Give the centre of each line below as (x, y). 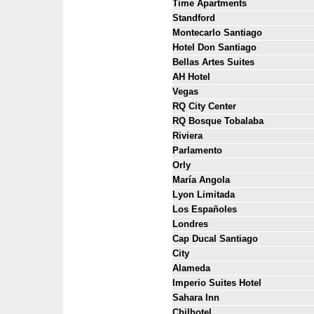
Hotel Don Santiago (214, 47)
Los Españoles (205, 209)
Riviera (187, 136)
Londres (190, 224)
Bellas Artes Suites (213, 62)
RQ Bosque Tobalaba (218, 121)
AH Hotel (191, 77)
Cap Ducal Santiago (215, 239)
